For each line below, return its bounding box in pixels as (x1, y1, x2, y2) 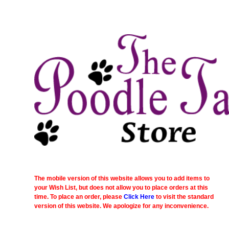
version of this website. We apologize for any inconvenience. (34, 202, 209, 210)
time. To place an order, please (34, 193, 124, 200)
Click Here (124, 193, 155, 200)
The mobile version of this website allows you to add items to (34, 174, 210, 182)
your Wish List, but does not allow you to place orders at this (34, 184, 209, 191)
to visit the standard (154, 193, 214, 200)
